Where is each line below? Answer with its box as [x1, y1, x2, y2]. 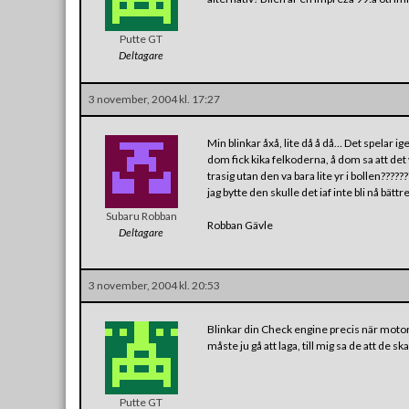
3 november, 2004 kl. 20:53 [89, 278, 220, 292]
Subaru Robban [105, 208, 177, 223]
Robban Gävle [207, 217, 273, 232]
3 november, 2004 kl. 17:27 [89, 91, 220, 106]
